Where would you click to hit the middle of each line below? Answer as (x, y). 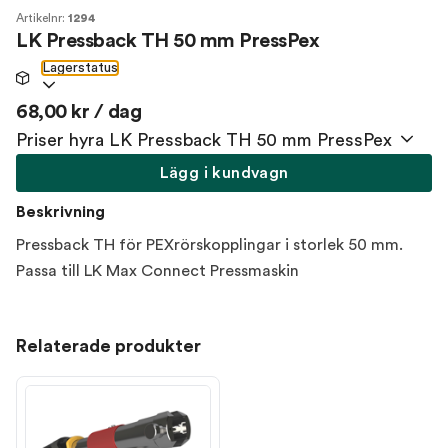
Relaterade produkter (108, 346)
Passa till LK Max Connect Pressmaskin (157, 271)
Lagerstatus (80, 68)
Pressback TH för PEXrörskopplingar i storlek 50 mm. (209, 245)
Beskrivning (60, 212)
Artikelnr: (42, 18)
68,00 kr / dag (78, 112)
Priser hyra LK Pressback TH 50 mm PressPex (204, 140)
